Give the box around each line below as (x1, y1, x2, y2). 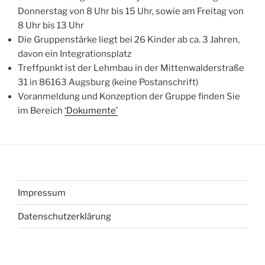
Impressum (18, 187, 66, 198)
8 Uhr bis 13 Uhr (18, 20, 84, 31)
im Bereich (18, 105, 64, 116)
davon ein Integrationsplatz (18, 49, 131, 59)
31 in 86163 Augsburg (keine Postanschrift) (18, 77, 198, 88)
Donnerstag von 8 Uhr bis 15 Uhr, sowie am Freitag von (18, 6, 244, 17)
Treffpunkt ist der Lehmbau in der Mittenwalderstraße (18, 63, 244, 73)
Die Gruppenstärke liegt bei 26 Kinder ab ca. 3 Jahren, (18, 34, 240, 45)
